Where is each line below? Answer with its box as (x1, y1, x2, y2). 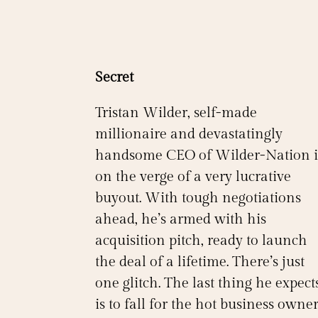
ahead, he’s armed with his (95, 211, 267, 229)
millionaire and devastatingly (95, 126, 283, 143)
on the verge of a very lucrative (95, 168, 292, 186)
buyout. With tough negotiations (95, 190, 302, 207)
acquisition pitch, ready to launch (95, 232, 308, 250)
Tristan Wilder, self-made (95, 104, 258, 122)
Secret (95, 69, 134, 87)
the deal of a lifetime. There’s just (95, 253, 305, 271)
